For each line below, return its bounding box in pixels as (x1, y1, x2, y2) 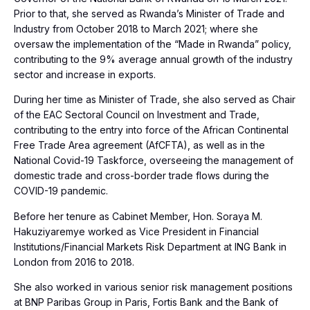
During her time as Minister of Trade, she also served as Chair (14, 93, 295, 106)
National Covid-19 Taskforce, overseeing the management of (14, 154, 293, 167)
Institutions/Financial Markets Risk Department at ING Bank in (14, 240, 286, 253)
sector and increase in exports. (14, 69, 158, 80)
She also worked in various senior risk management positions (14, 281, 293, 293)
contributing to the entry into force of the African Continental (14, 124, 289, 136)
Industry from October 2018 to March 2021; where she (14, 23, 258, 35)
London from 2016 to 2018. (14, 255, 137, 268)
